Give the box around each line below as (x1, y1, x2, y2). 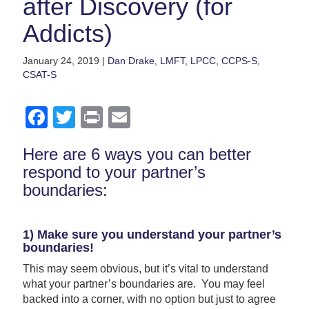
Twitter (74, 104, 141, 130)
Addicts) (22, 19, 112, 48)
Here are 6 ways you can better (22, 144, 251, 163)
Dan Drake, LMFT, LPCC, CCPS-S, (107, 54, 260, 66)
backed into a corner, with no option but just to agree (22, 292, 276, 305)
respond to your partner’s (22, 162, 206, 181)
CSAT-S (22, 68, 57, 80)
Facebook (47, 104, 146, 130)
